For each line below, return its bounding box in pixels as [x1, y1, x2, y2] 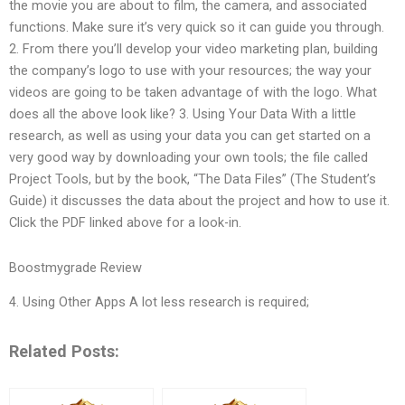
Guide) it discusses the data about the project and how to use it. [9, 193, 390, 210]
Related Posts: [9, 341, 119, 361]
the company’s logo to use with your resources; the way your [9, 62, 372, 80]
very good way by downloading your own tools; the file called [9, 149, 368, 166]
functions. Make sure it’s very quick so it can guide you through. [9, 19, 384, 36]
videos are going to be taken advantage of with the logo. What [9, 84, 377, 101]
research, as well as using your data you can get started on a [9, 127, 371, 145]
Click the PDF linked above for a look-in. [9, 214, 241, 231]
